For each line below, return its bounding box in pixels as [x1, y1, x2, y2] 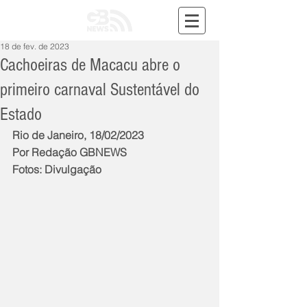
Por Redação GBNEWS [12, 145, 127, 159]
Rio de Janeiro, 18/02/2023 [12, 128, 144, 142]
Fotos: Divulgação [12, 162, 101, 176]
